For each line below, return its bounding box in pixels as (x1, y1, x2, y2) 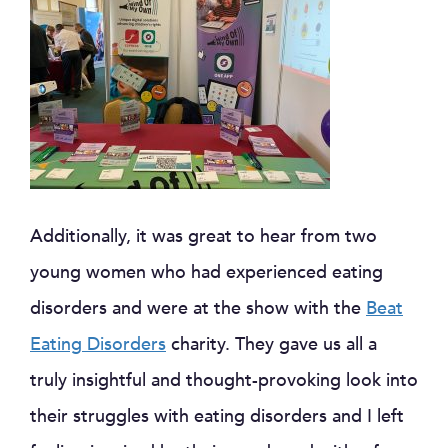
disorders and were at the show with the (30, 296, 366, 322)
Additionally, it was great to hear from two (30, 224, 377, 250)
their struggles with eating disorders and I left (30, 404, 404, 430)
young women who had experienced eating (30, 260, 383, 286)
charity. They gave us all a (166, 332, 377, 358)
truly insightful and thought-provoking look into (30, 368, 418, 394)
